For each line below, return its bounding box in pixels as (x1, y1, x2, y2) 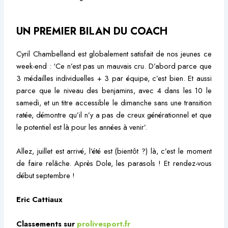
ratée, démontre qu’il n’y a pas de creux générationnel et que (16, 109, 212, 120)
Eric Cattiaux (16, 194, 63, 205)
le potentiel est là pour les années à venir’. (16, 121, 148, 132)
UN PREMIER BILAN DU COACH (16, 23, 168, 39)
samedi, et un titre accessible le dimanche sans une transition (16, 97, 212, 108)
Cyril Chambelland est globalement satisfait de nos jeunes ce (16, 48, 212, 59)
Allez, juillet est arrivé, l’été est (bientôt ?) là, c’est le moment (16, 145, 212, 156)
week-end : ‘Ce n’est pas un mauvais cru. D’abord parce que (16, 60, 212, 71)
